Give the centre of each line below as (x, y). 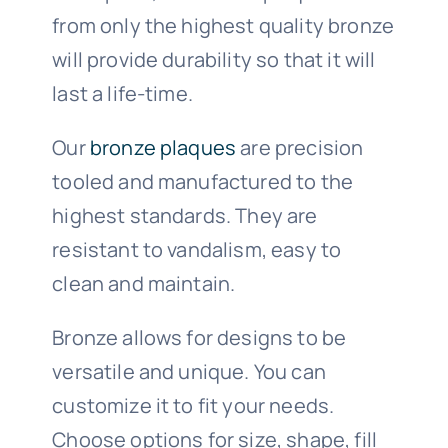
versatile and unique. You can (189, 371)
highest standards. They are (185, 215)
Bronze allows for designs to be (199, 337)
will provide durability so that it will (214, 59)
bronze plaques (163, 147)
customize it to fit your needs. (193, 405)
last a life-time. (122, 93)
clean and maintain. (144, 283)
